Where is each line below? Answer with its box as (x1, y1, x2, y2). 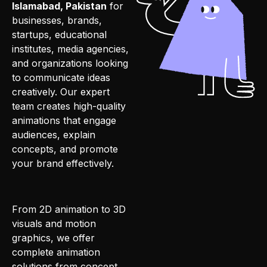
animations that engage (12, 114, 116, 126)
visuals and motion (12, 217, 96, 229)
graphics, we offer (12, 231, 95, 244)
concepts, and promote (12, 142, 118, 155)
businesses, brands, (12, 14, 102, 26)
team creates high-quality (12, 100, 126, 112)
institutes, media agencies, (12, 42, 129, 55)
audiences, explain (12, 128, 95, 141)
